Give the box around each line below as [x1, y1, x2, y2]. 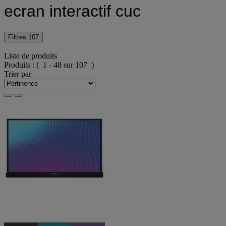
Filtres [8, 33, 28, 41]
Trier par [4, 70, 31, 79]
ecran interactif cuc [4, 2, 141, 21]
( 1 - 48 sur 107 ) [36, 61, 94, 70]
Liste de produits [4, 51, 57, 61]
